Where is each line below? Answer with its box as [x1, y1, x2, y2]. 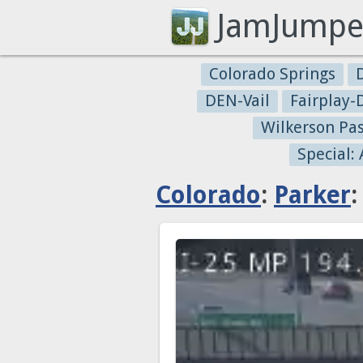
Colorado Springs [209, 64, 335, 83]
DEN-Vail [205, 91, 270, 110]
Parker [274, 181, 351, 209]
